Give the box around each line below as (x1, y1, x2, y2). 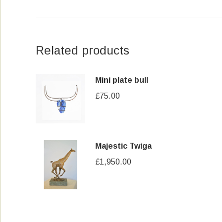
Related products (36, 44, 129, 57)
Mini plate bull (95, 76, 148, 84)
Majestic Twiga (95, 142, 152, 150)
